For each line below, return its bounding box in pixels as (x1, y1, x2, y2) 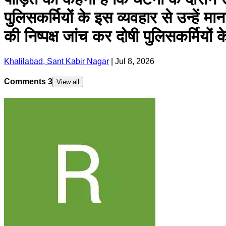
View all (56, 78, 79, 86)
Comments (4, 77, 48, 86)
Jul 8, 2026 (115, 56, 154, 66)
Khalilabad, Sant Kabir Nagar (4, 56, 109, 66)
